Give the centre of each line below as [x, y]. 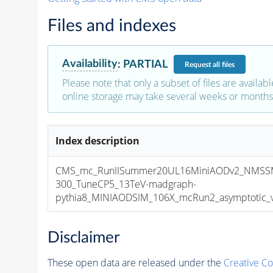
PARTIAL [145, 64]
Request [198, 64]
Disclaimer [83, 237]
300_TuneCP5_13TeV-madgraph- [126, 184]
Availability [90, 64]
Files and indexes [112, 26]
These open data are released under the [135, 262]
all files [223, 64]
